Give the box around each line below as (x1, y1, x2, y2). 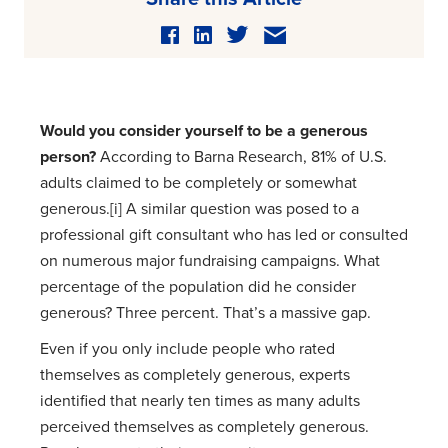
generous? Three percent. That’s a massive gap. (40, 301, 371, 324)
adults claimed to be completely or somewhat (40, 171, 357, 194)
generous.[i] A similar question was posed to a (40, 197, 359, 220)
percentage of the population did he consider (40, 275, 356, 298)
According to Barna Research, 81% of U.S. (100, 145, 387, 168)
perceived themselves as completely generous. (40, 415, 369, 438)
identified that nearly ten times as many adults (40, 389, 360, 412)
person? (40, 145, 100, 168)
